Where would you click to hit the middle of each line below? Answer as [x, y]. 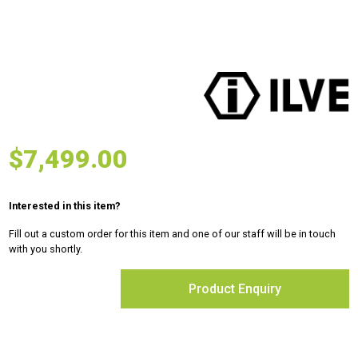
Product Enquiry [235, 288]
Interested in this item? [65, 205]
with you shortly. [46, 249]
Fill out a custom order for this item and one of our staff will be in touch [173, 233]
